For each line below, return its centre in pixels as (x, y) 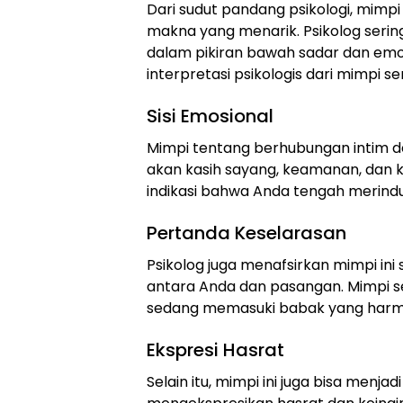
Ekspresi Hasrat (215, 350)
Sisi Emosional (210, 116)
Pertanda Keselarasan (246, 233)
